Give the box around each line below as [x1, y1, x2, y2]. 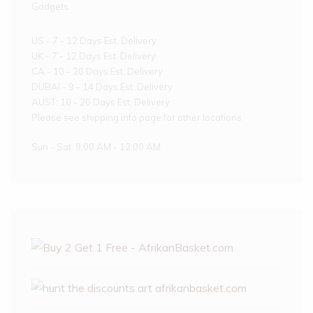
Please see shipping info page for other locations [31, 112, 242, 123]
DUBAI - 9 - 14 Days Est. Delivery [31, 81, 173, 92]
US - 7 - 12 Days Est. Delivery [31, 35, 156, 46]
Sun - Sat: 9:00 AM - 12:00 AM [31, 140, 161, 152]
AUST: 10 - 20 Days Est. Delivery [31, 96, 170, 108]
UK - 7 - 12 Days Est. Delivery [31, 50, 156, 61]
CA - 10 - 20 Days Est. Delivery [31, 66, 163, 77]
